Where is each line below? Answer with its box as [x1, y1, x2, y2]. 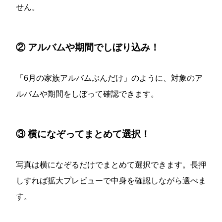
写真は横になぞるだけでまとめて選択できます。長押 [16, 161, 206, 169]
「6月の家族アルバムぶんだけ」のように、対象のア [16, 74, 203, 83]
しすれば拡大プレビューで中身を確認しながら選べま [16, 176, 206, 185]
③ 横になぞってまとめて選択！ [16, 129, 150, 140]
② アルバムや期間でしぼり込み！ [16, 42, 160, 53]
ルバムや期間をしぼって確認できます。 [16, 90, 159, 99]
